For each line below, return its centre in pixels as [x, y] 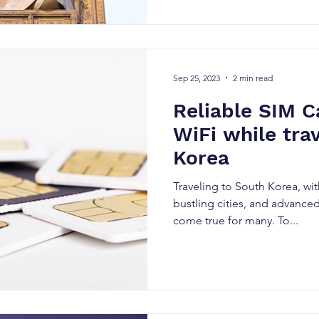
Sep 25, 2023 [197, 78]
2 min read [253, 78]
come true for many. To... [236, 220]
